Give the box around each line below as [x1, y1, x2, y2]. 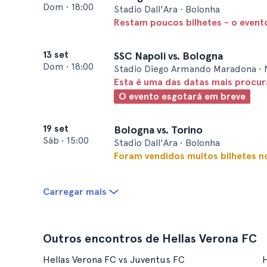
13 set [43, 49, 69, 60]
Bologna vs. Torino [114, 123, 203, 136]
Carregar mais [43, 186, 107, 197]
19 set [43, 123, 69, 134]
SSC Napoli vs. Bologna [114, 49, 223, 62]
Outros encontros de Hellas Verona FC [43, 231, 257, 246]
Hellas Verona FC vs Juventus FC [43, 254, 185, 265]
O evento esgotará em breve [119, 91, 246, 102]
